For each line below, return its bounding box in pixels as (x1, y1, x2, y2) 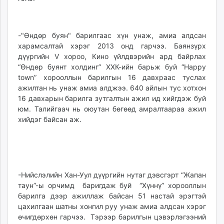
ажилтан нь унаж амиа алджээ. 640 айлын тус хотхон (18, 83, 206, 92)
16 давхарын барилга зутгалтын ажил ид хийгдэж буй (18, 94, 206, 102)
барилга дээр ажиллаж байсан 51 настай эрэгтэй (18, 191, 206, 200)
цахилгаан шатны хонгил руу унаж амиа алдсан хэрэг (18, 202, 206, 210)
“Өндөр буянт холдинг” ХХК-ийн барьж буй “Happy (18, 62, 206, 71)
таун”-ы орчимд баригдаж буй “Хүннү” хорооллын (18, 181, 206, 189)
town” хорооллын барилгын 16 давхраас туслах (18, 73, 206, 81)
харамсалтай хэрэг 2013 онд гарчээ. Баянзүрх (18, 41, 206, 50)
